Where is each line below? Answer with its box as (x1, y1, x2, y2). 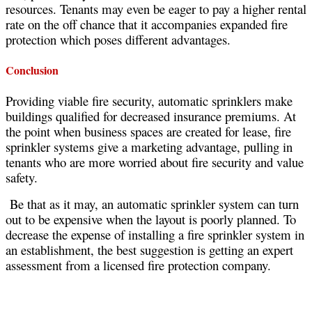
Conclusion (6, 62, 58, 79)
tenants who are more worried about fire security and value (6, 153, 304, 171)
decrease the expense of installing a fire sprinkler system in (6, 225, 304, 243)
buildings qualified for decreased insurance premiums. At (6, 107, 296, 125)
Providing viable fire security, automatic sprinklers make (6, 91, 292, 109)
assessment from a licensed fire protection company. (6, 256, 271, 274)
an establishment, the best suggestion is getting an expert (6, 240, 293, 258)
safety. (6, 168, 38, 186)
